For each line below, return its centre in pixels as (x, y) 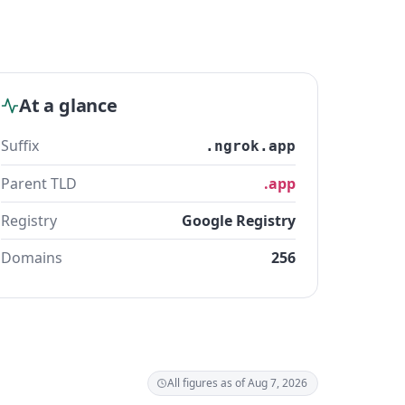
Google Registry (239, 221)
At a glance (68, 105)
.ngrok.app (250, 146)
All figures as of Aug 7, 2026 (237, 383)
